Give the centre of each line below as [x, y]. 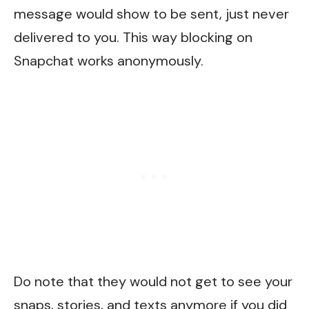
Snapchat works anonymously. [109, 61]
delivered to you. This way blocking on [133, 38]
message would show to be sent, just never [151, 14]
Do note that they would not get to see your [153, 281]
